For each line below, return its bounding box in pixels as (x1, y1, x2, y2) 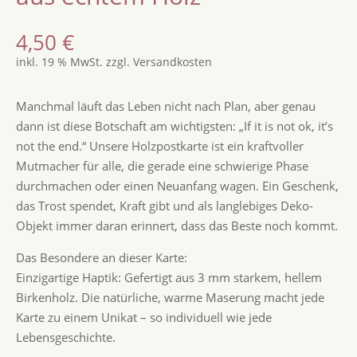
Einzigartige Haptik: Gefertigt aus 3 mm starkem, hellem (15, 269, 322, 285)
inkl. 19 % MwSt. (15, 54, 103, 69)
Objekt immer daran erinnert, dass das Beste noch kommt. (15, 217, 338, 233)
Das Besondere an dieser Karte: (15, 249, 187, 265)
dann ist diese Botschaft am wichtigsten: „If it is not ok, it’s (15, 117, 333, 134)
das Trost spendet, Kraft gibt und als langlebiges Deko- (15, 197, 313, 214)
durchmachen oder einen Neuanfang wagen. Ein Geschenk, (15, 177, 339, 194)
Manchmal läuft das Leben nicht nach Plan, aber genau (15, 97, 316, 114)
